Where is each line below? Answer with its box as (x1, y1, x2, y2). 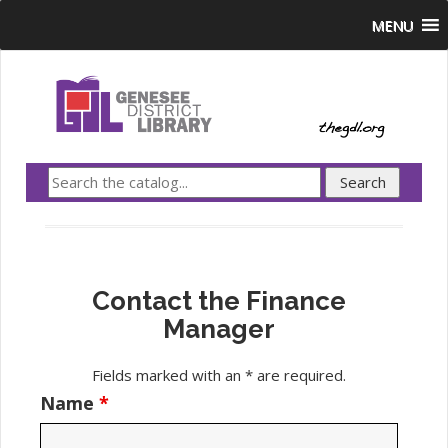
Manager (163, 314, 275, 345)
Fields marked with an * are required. (92, 365, 346, 386)
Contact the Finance (92, 286, 346, 317)
